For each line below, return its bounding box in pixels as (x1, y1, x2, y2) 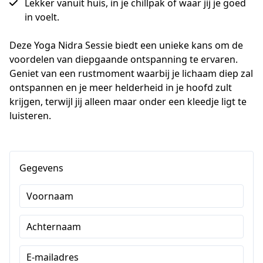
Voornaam (26, 190, 73, 203)
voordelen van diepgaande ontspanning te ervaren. (9, 53, 238, 66)
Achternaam (26, 220, 81, 234)
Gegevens (19, 161, 63, 175)
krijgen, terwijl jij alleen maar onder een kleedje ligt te (9, 95, 247, 109)
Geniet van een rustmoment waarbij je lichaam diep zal (9, 67, 253, 80)
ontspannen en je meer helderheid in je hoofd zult (9, 81, 232, 95)
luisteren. (9, 109, 53, 123)
